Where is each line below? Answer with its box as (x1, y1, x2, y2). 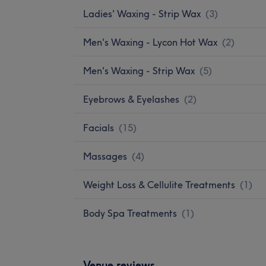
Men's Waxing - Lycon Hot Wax (83, 36, 217, 48)
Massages (83, 150, 127, 162)
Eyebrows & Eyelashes (83, 93, 179, 105)
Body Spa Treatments (83, 207, 177, 219)
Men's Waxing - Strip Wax (83, 64, 195, 77)
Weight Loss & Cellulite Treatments (83, 178, 235, 191)
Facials (83, 121, 114, 134)
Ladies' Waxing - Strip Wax (83, 7, 201, 20)
